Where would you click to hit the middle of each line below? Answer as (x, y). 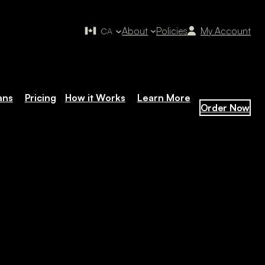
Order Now (225, 107)
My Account (226, 31)
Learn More (164, 97)
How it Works (95, 97)
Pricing (40, 97)
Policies (172, 31)
